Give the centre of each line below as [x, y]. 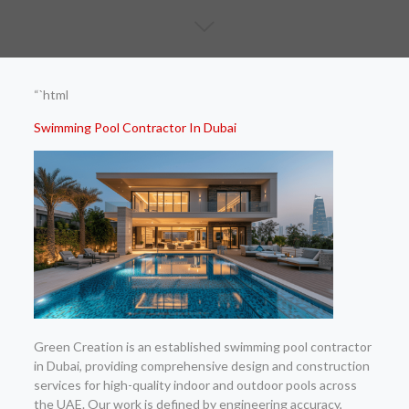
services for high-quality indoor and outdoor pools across [195, 384]
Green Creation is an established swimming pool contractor [202, 346]
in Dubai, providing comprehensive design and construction [201, 365]
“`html [51, 94]
